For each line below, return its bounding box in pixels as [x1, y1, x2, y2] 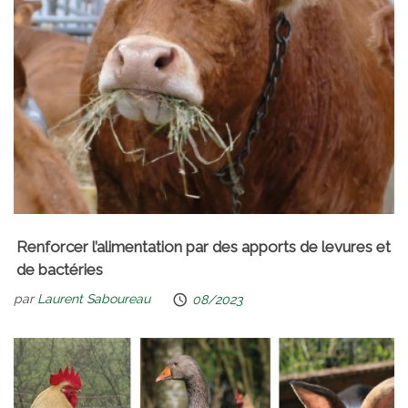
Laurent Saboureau [37, 291, 150, 307]
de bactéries [16, 260, 103, 279]
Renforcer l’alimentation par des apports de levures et [16, 237, 391, 256]
